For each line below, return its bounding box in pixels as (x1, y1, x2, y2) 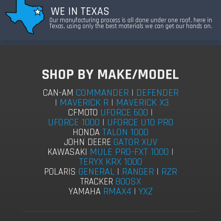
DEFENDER (136, 86, 179, 99)
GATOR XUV (113, 136, 157, 148)
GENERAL (78, 165, 114, 178)
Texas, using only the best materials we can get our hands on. (49, 22, 212, 31)
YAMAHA (68, 186, 101, 197)
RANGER (122, 165, 154, 178)
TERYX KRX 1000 (79, 155, 142, 168)
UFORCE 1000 (47, 116, 100, 129)
